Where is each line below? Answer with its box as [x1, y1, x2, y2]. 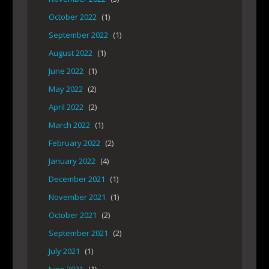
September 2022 [49, 29, 108, 41]
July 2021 [49, 246, 80, 257]
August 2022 [49, 47, 92, 59]
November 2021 [49, 192, 106, 203]
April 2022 [49, 101, 83, 113]
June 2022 [49, 65, 83, 77]
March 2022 [49, 119, 90, 131]
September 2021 [49, 228, 108, 239]
